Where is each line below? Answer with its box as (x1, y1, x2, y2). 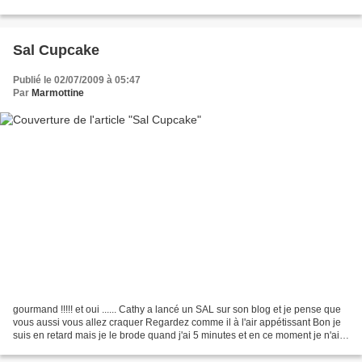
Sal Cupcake (13, 42, 99, 59)
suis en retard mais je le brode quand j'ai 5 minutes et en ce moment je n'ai (13, 329, 339, 341)
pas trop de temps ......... (13, 342, 116, 354)
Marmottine (32, 87, 84, 99)
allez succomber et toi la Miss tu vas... (13, 2, 177, 15)
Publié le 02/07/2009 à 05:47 (13, 74, 141, 86)
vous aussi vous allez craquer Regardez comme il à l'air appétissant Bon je (13, 316, 341, 328)
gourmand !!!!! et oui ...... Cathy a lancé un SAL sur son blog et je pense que (13, 303, 341, 315)
